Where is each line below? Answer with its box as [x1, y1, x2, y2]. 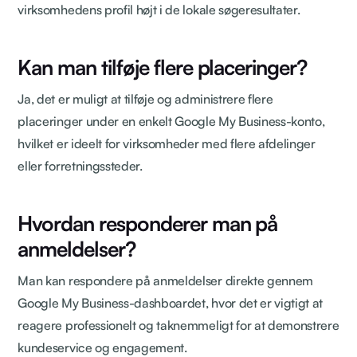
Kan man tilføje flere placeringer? [18, 53, 308, 80]
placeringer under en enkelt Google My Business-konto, [18, 112, 325, 129]
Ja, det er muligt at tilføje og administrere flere [18, 90, 273, 107]
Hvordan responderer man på [18, 210, 278, 236]
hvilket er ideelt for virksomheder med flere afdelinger [18, 135, 316, 151]
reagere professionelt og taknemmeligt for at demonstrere [18, 316, 339, 333]
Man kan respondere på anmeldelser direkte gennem [18, 272, 314, 288]
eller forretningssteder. [18, 157, 143, 174]
